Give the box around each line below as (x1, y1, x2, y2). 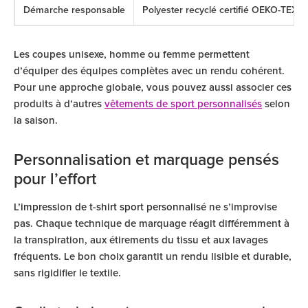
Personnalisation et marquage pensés (14, 153, 279, 168)
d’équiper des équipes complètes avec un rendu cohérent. (14, 66, 285, 76)
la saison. (14, 115, 58, 126)
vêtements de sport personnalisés (104, 99, 262, 109)
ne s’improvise (206, 202, 277, 212)
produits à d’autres (14, 99, 104, 109)
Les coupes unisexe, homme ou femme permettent (14, 49, 250, 60)
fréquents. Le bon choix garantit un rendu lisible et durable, (14, 252, 291, 262)
